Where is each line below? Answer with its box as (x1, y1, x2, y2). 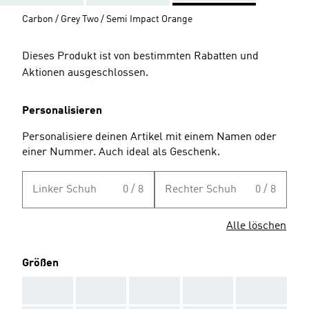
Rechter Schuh (165, 183, 237, 195)
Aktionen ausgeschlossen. (22, 67, 148, 79)
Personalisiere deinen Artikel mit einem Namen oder (22, 131, 277, 143)
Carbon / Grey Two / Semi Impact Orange (22, 14, 192, 24)
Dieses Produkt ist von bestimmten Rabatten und (22, 50, 259, 62)
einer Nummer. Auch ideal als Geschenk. (22, 146, 220, 158)
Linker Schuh (32, 183, 97, 195)
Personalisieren (22, 105, 102, 117)
